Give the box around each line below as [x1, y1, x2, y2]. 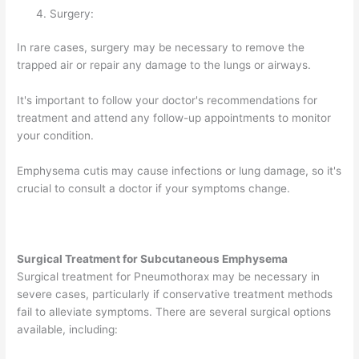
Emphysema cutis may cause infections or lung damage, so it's [17, 163, 342, 177]
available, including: [17, 322, 119, 336]
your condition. [17, 129, 95, 143]
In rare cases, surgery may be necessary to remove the [17, 41, 305, 54]
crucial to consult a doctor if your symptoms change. [17, 181, 291, 195]
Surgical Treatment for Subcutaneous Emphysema [17, 252, 288, 265]
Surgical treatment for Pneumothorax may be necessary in [17, 269, 321, 283]
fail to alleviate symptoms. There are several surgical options [17, 305, 332, 318]
